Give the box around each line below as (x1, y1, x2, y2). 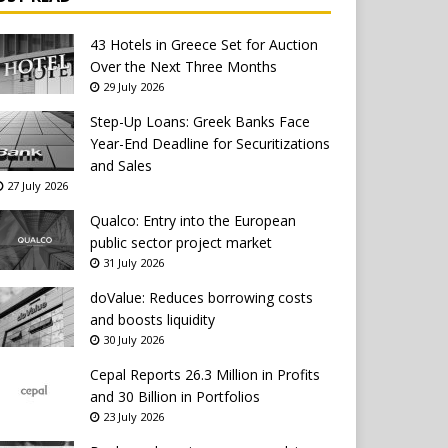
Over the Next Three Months (90, 57, 278, 77)
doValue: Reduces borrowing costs (90, 288, 314, 308)
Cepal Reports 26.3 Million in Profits (90, 365, 321, 385)
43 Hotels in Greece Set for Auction (90, 35, 319, 55)
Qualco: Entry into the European (90, 211, 297, 231)
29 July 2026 (100, 79, 165, 95)
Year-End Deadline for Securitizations (90, 134, 331, 154)
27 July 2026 (4, 178, 69, 194)
